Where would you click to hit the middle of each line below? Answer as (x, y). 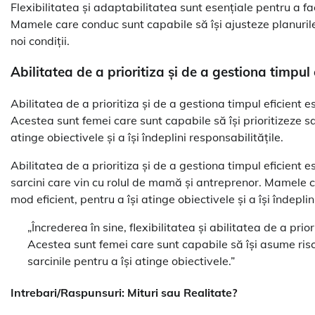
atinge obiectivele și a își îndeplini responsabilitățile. (147, 137)
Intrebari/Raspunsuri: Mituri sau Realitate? (124, 293)
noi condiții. (40, 40)
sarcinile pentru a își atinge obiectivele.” (131, 261)
